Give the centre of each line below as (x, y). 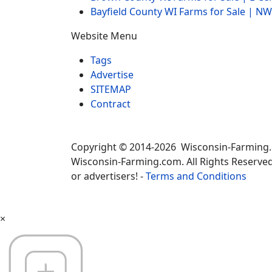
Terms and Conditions (196, 176)
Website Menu (104, 36)
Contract (110, 104)
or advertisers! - (108, 176)
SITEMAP (111, 89)
